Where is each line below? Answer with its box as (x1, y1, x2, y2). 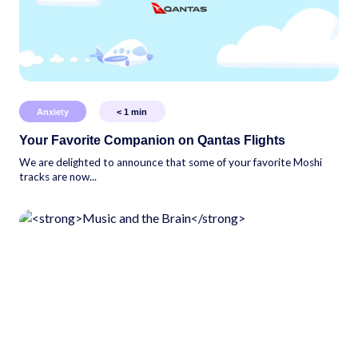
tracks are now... (19, 169, 97, 183)
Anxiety (37, 106, 69, 117)
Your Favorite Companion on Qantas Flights (19, 133, 285, 147)
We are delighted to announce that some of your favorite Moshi (19, 155, 322, 169)
